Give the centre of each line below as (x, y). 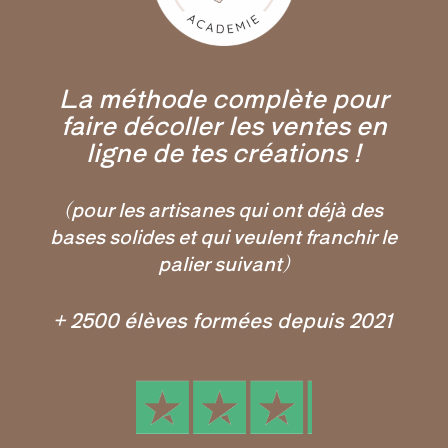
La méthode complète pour (223, 96)
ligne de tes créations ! (224, 150)
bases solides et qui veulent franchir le (224, 235)
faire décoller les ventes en (223, 123)
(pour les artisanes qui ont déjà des (224, 208)
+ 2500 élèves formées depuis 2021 (224, 319)
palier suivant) (224, 262)
